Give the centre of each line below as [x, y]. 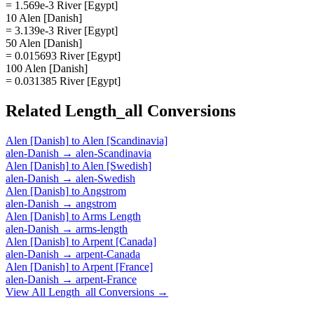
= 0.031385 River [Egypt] [63, 81]
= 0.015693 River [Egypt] [63, 55]
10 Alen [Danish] [44, 18]
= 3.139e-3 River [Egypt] [62, 30]
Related [35, 110]
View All [27, 292]
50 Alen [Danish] [44, 43]
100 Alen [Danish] [47, 68]
